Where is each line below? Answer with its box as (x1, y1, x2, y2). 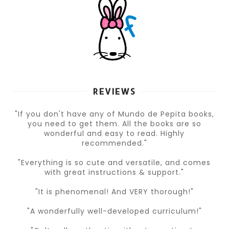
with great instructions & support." (44, 167, 185, 178)
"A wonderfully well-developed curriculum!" (27, 206, 202, 217)
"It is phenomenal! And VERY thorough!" (35, 187, 194, 197)
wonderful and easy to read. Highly (44, 128, 185, 139)
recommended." (81, 138, 147, 149)
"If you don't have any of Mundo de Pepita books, (14, 109, 214, 120)
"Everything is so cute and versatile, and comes (18, 157, 211, 168)
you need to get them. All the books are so (27, 119, 201, 129)
